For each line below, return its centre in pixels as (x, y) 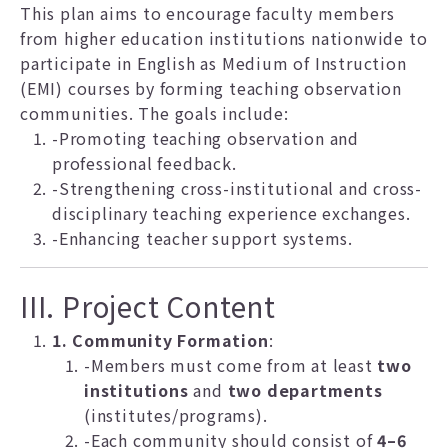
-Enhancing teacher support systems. (202, 238)
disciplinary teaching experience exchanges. (231, 213)
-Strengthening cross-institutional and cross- (237, 188)
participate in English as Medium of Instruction (213, 63)
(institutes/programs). (176, 415)
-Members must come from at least (231, 365)
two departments (305, 390)
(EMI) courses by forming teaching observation (211, 88)
